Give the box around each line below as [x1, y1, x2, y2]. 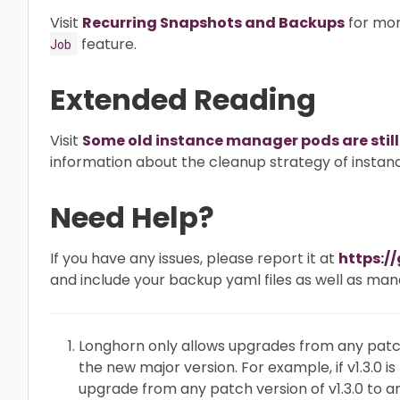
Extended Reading [50, 79, 316, 120]
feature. [78, 33, 137, 54]
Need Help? [50, 196, 214, 237]
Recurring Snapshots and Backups [82, 12, 345, 33]
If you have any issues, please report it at [50, 247, 338, 269]
